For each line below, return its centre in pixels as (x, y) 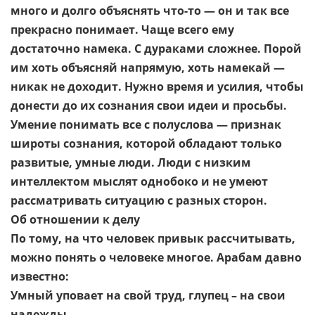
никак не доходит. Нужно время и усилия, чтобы (157, 87)
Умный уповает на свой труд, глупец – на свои (148, 296)
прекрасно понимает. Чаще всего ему (122, 30)
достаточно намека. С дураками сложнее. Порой (156, 49)
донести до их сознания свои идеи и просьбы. (149, 106)
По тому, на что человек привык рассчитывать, (153, 239)
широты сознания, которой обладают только (146, 144)
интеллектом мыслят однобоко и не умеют (139, 182)
